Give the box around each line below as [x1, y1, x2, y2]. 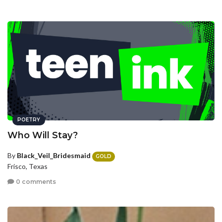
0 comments [14, 178, 56, 186]
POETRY [17, 116, 40, 123]
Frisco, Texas [7, 162, 48, 170]
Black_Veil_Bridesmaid [17, 151, 91, 160]
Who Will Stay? [7, 130, 78, 141]
